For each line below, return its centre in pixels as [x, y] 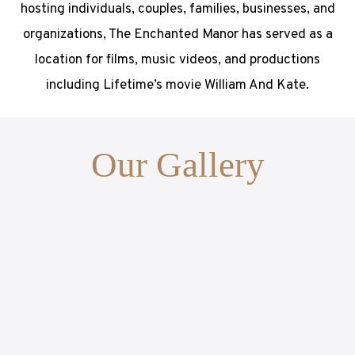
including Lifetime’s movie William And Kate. [177, 85]
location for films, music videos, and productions [177, 60]
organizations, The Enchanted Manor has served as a [177, 34]
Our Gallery [177, 164]
